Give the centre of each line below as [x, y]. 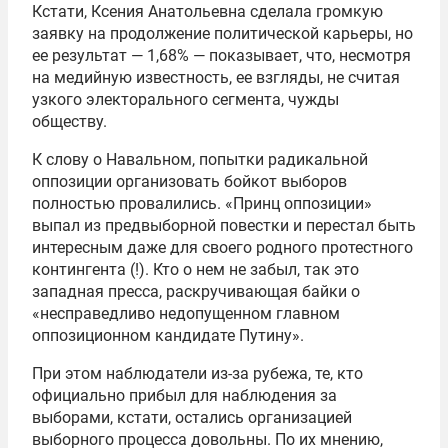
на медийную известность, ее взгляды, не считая [216, 78]
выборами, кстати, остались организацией [192, 418]
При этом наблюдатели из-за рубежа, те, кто [197, 374]
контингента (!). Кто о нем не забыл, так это [195, 270]
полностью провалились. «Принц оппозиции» [202, 204]
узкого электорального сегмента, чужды [185, 100]
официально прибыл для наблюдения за [184, 396]
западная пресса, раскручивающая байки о [196, 292]
